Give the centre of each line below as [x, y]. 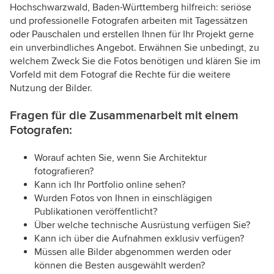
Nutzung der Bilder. [51, 88]
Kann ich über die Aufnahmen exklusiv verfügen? [139, 239]
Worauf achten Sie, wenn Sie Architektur [120, 158]
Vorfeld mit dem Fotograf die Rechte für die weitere [120, 75]
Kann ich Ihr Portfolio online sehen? [110, 185]
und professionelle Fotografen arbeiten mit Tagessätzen [129, 21]
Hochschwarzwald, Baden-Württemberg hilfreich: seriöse [131, 8]
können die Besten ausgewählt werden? [120, 266]
